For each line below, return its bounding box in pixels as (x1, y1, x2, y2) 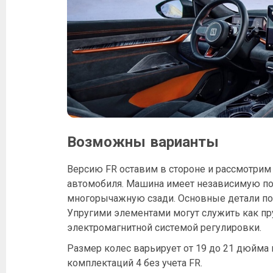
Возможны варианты (67, 133, 219, 151)
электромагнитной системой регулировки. (67, 222, 261, 234)
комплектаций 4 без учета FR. (67, 257, 202, 269)
